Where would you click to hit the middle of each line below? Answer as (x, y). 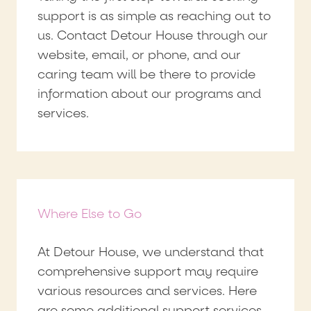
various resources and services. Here (147, 291)
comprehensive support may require (148, 271)
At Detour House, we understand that (151, 252)
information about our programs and (149, 94)
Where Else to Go (90, 214)
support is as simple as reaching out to (154, 16)
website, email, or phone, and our (139, 55)
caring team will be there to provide (146, 74)
